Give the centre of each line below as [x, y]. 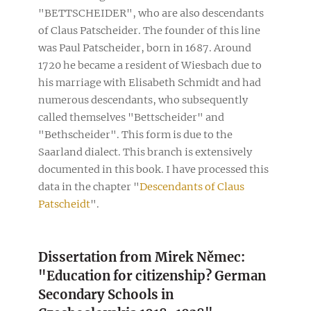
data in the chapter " [89, 186]
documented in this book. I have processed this [153, 169]
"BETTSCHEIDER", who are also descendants [151, 13]
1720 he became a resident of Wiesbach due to [150, 65]
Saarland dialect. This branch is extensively [145, 152]
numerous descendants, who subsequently [143, 100]
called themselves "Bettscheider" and [131, 117]
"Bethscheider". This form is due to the [135, 134]
